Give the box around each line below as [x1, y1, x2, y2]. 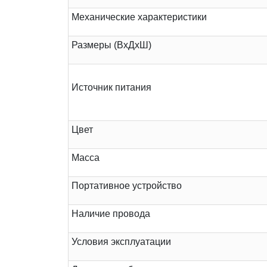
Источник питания [72, 82, 151, 93]
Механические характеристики [72, 12, 207, 23]
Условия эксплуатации [72, 237, 171, 247]
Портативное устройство [72, 181, 182, 191]
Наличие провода [72, 209, 150, 219]
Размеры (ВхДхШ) [72, 40, 151, 51]
